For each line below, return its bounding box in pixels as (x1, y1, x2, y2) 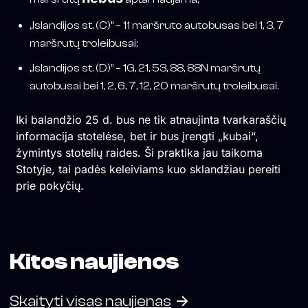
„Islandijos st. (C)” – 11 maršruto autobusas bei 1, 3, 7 (29, 19, 284, 32)
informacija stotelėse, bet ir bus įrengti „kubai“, (15, 129, 258, 144)
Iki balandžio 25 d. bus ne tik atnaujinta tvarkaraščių (15, 113, 286, 127)
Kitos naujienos (10, 250, 179, 275)
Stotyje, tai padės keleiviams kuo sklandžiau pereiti (15, 162, 280, 177)
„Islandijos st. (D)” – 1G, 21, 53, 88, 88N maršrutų (29, 62, 261, 75)
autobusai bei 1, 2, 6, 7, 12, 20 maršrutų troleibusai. (29, 80, 278, 93)
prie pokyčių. (15, 179, 84, 193)
